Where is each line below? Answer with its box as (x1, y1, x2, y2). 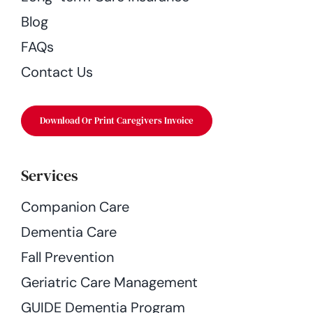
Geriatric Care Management (20, 272, 198, 291)
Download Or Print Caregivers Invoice (39, 114, 194, 126)
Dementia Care (20, 222, 117, 241)
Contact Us (20, 62, 93, 81)
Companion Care (20, 197, 129, 216)
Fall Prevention (20, 247, 114, 266)
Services (20, 164, 78, 187)
